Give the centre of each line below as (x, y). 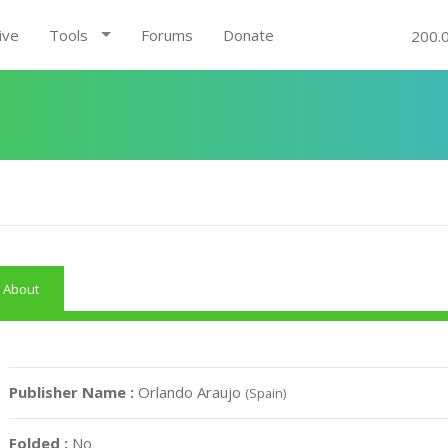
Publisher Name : (74, 392)
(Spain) (266, 393)
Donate (248, 35)
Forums (166, 35)
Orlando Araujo (192, 392)
